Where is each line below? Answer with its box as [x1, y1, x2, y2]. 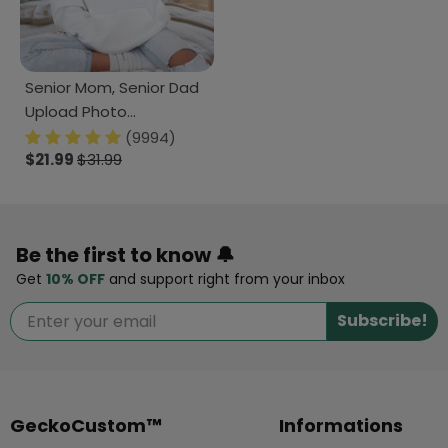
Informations [278, 412, 403, 438]
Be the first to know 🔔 [16, 240, 235, 269]
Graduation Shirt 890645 [25, 124, 207, 146]
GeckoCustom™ [10, 412, 162, 438]
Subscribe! [337, 309, 428, 333]
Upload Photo [25, 100, 127, 122]
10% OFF [46, 268, 105, 289]
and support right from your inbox [109, 268, 345, 289]
